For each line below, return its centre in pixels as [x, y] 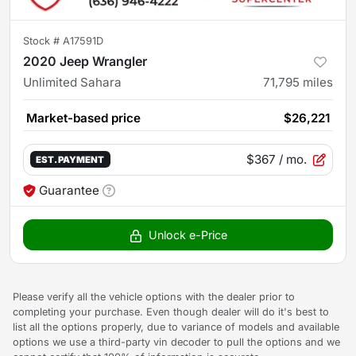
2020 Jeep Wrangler [85, 61]
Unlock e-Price [188, 234]
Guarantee [69, 190]
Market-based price [83, 118]
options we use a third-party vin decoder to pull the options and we [176, 342]
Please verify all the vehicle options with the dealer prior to [154, 296]
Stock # [43, 41]
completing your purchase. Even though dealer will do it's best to [171, 311]
